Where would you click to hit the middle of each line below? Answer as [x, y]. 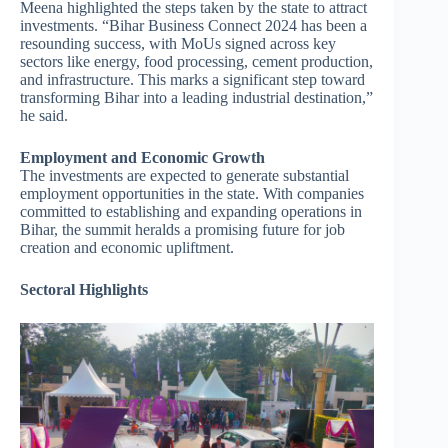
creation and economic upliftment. [127, 248]
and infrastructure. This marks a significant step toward [192, 80]
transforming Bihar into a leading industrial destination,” [196, 98]
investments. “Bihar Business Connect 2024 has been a [193, 26]
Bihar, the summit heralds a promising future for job [182, 230]
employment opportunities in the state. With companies [192, 194]
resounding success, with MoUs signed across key [178, 44]
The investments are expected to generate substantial [184, 176]
